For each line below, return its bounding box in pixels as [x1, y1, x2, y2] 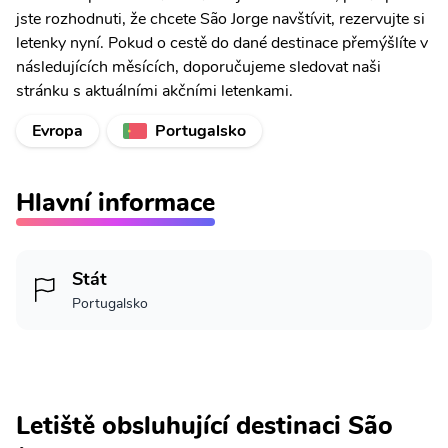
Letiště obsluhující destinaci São [16, 408, 393, 443]
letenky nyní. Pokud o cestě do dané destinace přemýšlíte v [16, 32, 428, 54]
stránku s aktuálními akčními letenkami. [16, 80, 293, 102]
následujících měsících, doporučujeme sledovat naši [16, 56, 381, 78]
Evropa [32, 120, 83, 142]
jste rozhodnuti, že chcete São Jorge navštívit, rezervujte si [16, 8, 425, 30]
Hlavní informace [16, 185, 215, 220]
